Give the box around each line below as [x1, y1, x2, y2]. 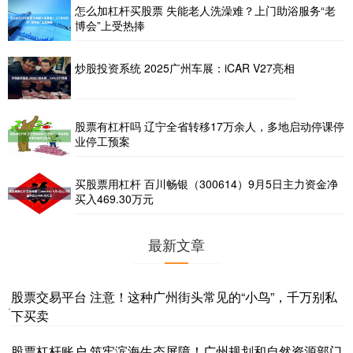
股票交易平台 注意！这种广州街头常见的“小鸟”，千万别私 [11, 288, 337, 307]
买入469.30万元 [75, 190, 154, 206]
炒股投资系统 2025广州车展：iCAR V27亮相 [75, 60, 295, 76]
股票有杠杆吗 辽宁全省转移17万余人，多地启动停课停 [75, 117, 344, 134]
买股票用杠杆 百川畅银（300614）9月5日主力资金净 [75, 175, 338, 191]
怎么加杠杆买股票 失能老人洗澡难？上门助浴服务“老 [75, 2, 336, 18]
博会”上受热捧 [75, 17, 145, 33]
